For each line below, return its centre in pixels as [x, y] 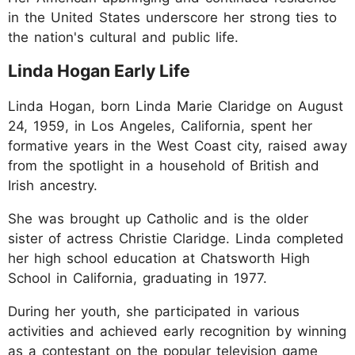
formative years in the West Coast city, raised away [177, 146]
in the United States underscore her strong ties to [172, 18]
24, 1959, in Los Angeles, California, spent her [160, 126]
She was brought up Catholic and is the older [158, 219]
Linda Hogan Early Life [99, 71]
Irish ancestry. [53, 186]
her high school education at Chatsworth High [159, 259]
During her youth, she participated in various [154, 312]
